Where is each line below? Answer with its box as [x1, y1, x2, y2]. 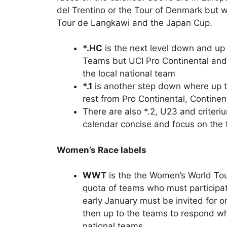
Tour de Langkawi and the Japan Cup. [57, 17, 212, 28]
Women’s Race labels [57, 144, 146, 155]
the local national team [83, 68, 175, 79]
